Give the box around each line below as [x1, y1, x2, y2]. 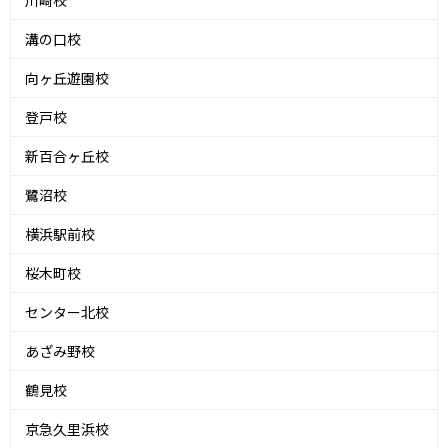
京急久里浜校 [25, 419, 109, 440]
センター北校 [25, 302, 109, 323]
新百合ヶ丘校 [25, 146, 109, 167]
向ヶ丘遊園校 [25, 68, 109, 89]
